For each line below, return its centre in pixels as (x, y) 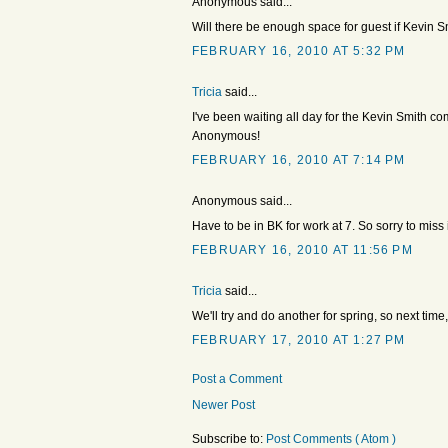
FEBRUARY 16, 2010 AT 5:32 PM (299, 51)
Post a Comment (237, 379)
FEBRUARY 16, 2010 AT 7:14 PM (299, 160)
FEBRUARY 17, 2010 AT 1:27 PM (299, 340)
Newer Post (223, 405)
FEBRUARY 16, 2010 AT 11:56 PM (302, 250)
